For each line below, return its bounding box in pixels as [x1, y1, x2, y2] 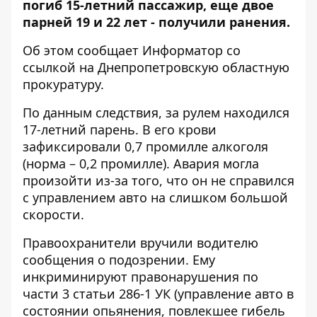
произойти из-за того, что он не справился [23, 172, 294, 189]
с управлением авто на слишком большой [23, 189, 288, 206]
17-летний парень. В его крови [23, 121, 217, 138]
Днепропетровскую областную [98, 59, 289, 76]
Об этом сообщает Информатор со [23, 42, 241, 59]
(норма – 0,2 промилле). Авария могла [23, 155, 259, 172]
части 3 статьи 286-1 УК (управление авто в [23, 285, 294, 302]
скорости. [23, 206, 88, 223]
